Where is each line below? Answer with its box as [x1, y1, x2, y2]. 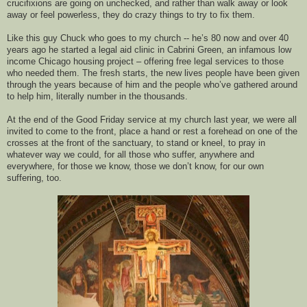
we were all [253, 114, 297, 125]
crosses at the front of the [7, 138, 112, 149]
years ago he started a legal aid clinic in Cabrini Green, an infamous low [7, 45, 291, 56]
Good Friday [76, 114, 127, 125]
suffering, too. [7, 173, 67, 184]
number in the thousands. [84, 91, 188, 102]
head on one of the [223, 126, 297, 137]
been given [256, 68, 299, 79]
